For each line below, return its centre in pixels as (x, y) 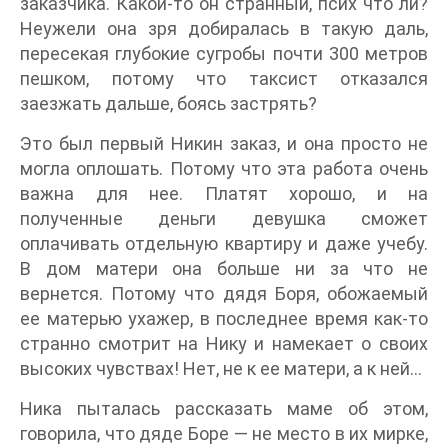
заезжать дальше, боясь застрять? (168, 104)
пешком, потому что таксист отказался (224, 79)
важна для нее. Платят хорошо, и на (224, 194)
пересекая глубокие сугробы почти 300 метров (224, 54)
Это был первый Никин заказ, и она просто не (224, 144)
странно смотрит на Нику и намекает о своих (224, 344)
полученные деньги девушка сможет (224, 219)
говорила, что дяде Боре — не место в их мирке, (224, 434)
